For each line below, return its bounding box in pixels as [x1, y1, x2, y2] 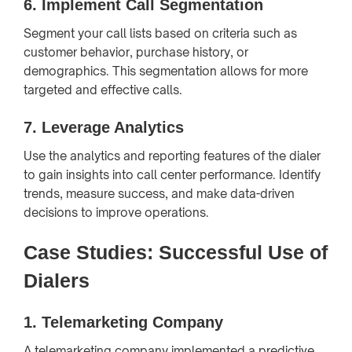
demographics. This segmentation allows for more [24, 63, 308, 79]
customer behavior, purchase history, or [24, 44, 248, 60]
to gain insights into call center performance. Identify [24, 167, 321, 182]
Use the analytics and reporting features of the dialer [24, 148, 321, 163]
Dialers [24, 269, 90, 291]
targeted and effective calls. [24, 82, 182, 97]
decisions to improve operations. [24, 204, 209, 220]
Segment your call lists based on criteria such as [24, 25, 297, 41]
